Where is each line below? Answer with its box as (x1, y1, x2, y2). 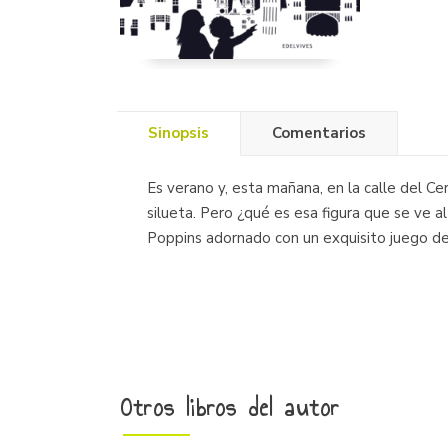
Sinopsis (148, 122, 209, 143)
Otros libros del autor (121, 388, 340, 427)
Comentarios (272, 122, 366, 143)
